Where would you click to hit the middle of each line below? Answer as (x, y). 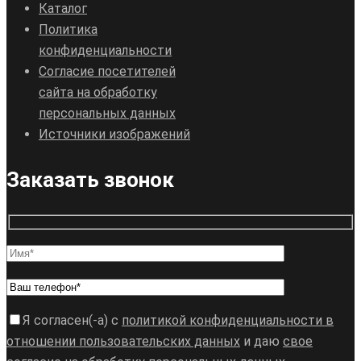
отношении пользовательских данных (123, 342)
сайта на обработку (98, 92)
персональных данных (107, 113)
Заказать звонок (90, 179)
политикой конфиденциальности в (228, 321)
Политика (68, 29)
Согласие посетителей (107, 71)
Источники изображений (114, 134)
